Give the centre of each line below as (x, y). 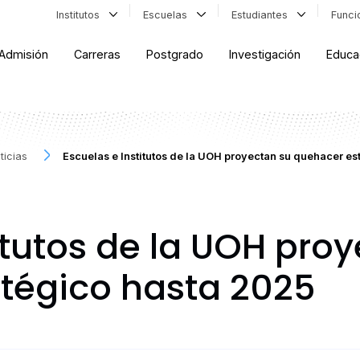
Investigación (265, 55)
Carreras (98, 55)
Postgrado (175, 55)
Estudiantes (262, 14)
